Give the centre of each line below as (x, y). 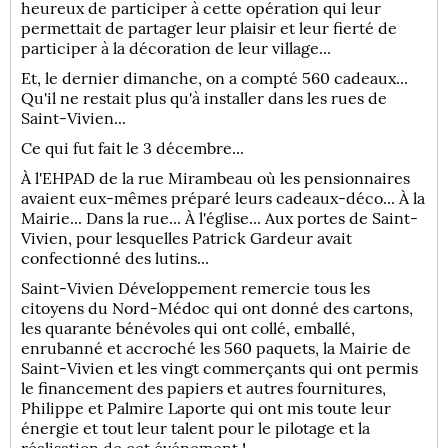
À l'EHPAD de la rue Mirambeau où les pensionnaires (216, 177)
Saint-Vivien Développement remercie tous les (196, 287)
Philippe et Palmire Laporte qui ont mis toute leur (206, 407)
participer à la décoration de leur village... (176, 47)
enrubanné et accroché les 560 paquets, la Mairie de (216, 347)
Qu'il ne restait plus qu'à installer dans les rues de (204, 97)
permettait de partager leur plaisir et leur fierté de (209, 27)
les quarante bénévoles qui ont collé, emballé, (188, 327)
